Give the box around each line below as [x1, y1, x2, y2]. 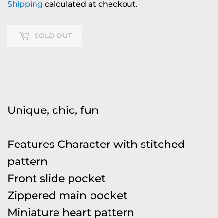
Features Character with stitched [7, 137, 185, 151]
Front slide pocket [7, 171, 106, 185]
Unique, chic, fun [7, 103, 99, 117]
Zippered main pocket [7, 188, 127, 202]
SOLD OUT [35, 31, 72, 40]
